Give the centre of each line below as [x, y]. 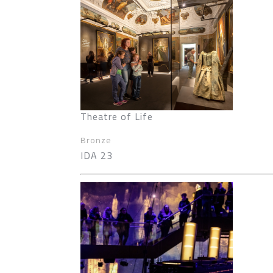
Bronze [96, 140]
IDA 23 [97, 155]
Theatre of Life [117, 116]
